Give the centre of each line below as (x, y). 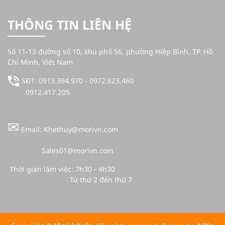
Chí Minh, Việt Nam (40, 62)
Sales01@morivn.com (62, 150)
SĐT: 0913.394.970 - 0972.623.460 (77, 80)
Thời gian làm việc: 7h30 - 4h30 (61, 169)
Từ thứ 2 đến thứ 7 (70, 179)
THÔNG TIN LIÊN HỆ (70, 24)
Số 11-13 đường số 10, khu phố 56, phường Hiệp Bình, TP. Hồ (110, 51)
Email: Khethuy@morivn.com (69, 129)
